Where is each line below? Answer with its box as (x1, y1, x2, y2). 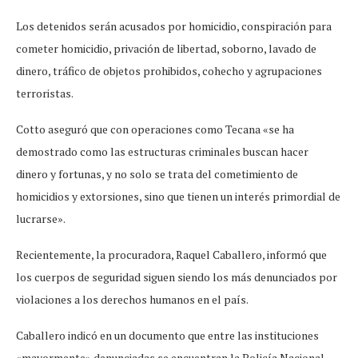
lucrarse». (16, 210, 66, 226)
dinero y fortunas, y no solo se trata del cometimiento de (16, 165, 298, 181)
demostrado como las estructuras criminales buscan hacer (16, 143, 308, 159)
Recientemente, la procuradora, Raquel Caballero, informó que (16, 246, 327, 262)
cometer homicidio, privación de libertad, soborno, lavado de (16, 40, 316, 56)
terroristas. (16, 85, 74, 101)
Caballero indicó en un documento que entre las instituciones (16, 327, 319, 343)
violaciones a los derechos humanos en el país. (16, 291, 249, 307)
